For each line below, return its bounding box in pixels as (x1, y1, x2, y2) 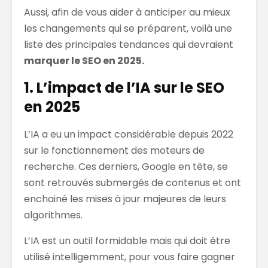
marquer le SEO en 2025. (24, 53, 144, 68)
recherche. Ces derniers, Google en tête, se (24, 159, 228, 173)
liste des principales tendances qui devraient (24, 37, 233, 51)
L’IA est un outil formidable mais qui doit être (24, 233, 230, 248)
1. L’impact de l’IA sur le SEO (24, 77, 224, 98)
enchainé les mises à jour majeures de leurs (24, 191, 226, 206)
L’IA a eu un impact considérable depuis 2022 (24, 127, 233, 141)
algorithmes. (24, 208, 83, 222)
